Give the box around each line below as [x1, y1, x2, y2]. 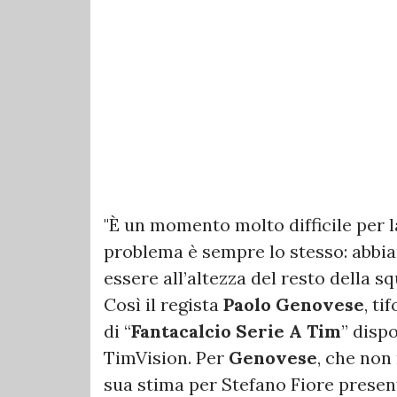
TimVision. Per [104, 346, 224, 370]
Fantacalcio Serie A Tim [131, 320, 341, 343]
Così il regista [104, 293, 223, 316]
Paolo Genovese [223, 293, 364, 316]
